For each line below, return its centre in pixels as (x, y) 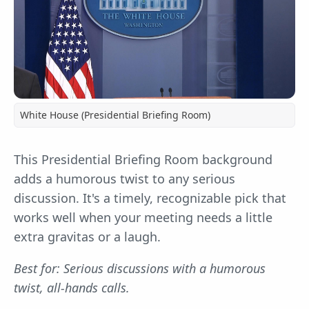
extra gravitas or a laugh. (87, 237)
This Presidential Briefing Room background (143, 160)
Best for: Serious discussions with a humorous (140, 269)
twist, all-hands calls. (72, 288)
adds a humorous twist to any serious (124, 179)
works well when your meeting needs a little (143, 218)
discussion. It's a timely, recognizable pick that (150, 198)
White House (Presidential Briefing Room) (115, 115)
